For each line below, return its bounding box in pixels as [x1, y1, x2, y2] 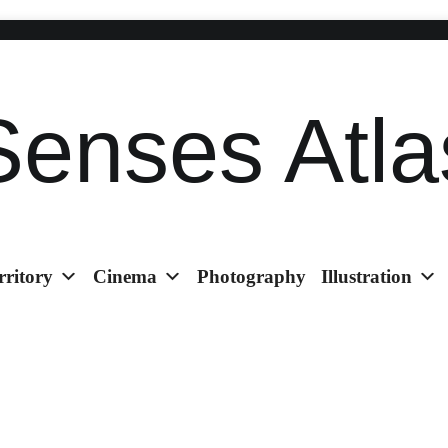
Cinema [93, 266, 157, 287]
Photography [197, 266, 306, 287]
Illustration [321, 266, 412, 287]
